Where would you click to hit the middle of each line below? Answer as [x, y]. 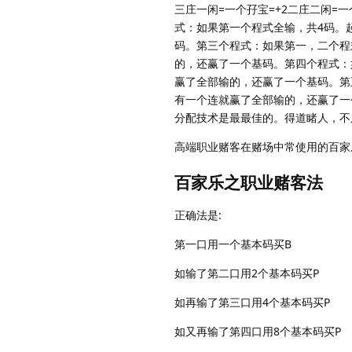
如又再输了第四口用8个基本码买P [258, 332]
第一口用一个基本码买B [233, 244]
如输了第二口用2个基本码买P [247, 273]
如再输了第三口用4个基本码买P [252, 302]
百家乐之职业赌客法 [249, 183]
